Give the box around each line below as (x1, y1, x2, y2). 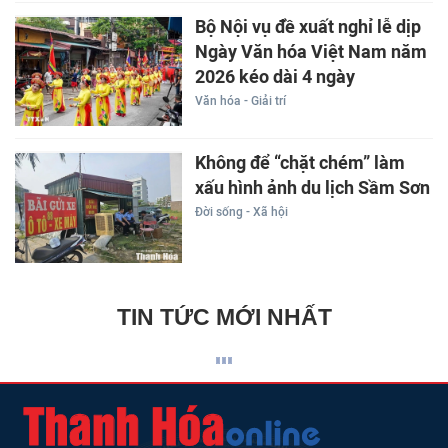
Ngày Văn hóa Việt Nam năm (194, 40, 427, 63)
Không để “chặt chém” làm (194, 152, 405, 175)
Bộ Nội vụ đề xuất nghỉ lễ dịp (194, 15, 421, 38)
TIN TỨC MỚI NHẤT (116, 303, 332, 330)
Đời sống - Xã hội (194, 205, 288, 220)
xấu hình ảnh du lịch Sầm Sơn (194, 177, 430, 200)
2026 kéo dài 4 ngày (194, 65, 355, 88)
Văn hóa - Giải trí (194, 93, 286, 108)
